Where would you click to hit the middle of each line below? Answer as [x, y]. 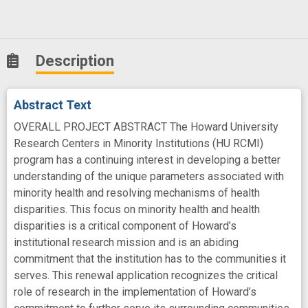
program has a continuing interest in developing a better [147, 160]
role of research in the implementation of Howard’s [135, 292]
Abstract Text [53, 105]
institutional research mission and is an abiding [126, 243]
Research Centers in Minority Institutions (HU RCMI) [139, 144]
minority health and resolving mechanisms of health [137, 193]
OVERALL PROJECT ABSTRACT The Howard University [146, 127]
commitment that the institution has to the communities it [150, 259]
